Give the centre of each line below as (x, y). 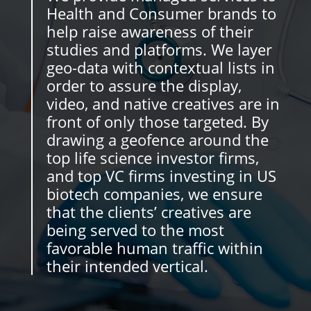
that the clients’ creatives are (149, 212)
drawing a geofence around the (157, 140)
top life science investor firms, (152, 158)
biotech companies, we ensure (154, 194)
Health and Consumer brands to (161, 13)
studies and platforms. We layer (159, 49)
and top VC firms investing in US (161, 176)
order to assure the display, (144, 85)
